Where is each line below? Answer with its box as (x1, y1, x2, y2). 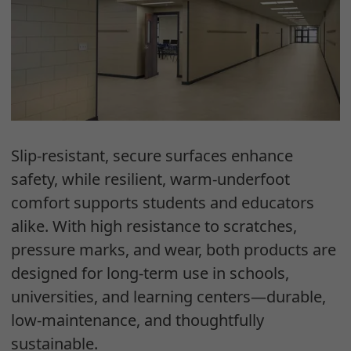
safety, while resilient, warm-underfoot (11, 168, 290, 190)
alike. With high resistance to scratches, (11, 215, 297, 237)
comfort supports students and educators (11, 192, 314, 214)
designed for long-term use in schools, (11, 262, 289, 284)
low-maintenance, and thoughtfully (11, 309, 264, 331)
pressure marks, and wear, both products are (11, 239, 336, 261)
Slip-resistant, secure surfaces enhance (11, 145, 293, 167)
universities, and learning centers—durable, (11, 286, 326, 308)
